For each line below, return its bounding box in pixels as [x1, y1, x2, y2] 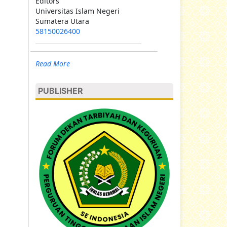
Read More [35, 58, 70, 68]
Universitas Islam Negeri [35, 6, 120, 16]
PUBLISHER [38, 85, 83, 96]
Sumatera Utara [35, 16, 89, 26]
